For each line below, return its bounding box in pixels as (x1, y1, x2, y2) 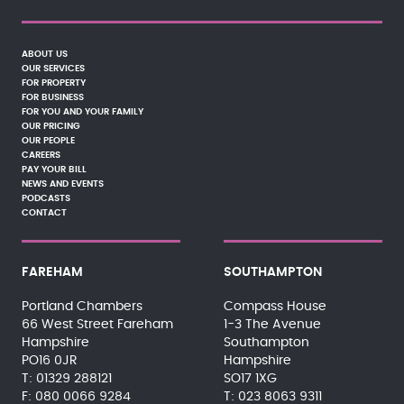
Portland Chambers (22, 300, 142, 313)
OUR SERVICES (22, 64, 85, 73)
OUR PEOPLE (22, 136, 75, 145)
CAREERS (22, 151, 60, 160)
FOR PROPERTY (22, 78, 86, 87)
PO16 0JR (22, 354, 78, 367)
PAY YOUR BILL (22, 165, 87, 174)
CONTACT (22, 208, 67, 217)
